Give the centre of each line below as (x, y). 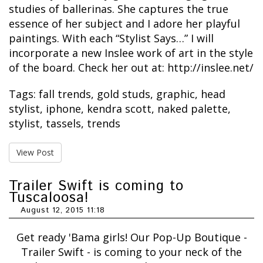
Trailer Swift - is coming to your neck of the (131, 252)
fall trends (65, 94)
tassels (63, 124)
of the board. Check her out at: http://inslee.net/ (131, 68)
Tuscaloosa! (49, 198)
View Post (35, 153)
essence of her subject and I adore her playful (124, 24)
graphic (176, 94)
